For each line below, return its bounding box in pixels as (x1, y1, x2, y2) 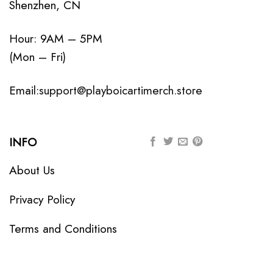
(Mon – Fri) (9, 48, 66, 66)
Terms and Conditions (9, 219, 117, 237)
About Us (9, 161, 55, 179)
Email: (9, 82, 39, 99)
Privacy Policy (9, 190, 75, 208)
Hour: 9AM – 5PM (9, 30, 102, 48)
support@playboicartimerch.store (39, 82, 202, 99)
